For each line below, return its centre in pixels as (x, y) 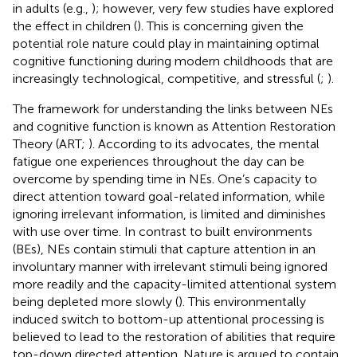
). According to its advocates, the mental (204, 143)
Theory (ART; (51, 143)
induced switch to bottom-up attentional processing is (169, 319)
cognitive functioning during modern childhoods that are (173, 61)
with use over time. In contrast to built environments (163, 231)
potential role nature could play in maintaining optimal (166, 43)
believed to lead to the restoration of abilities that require (174, 336)
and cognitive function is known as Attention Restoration (174, 126)
